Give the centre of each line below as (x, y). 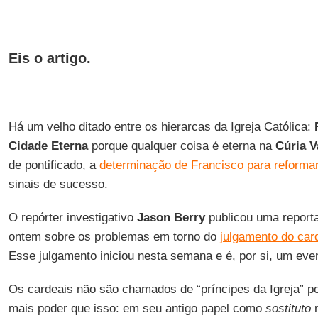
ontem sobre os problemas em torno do (114, 237)
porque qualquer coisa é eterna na (181, 146)
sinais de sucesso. (58, 184)
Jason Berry (171, 218)
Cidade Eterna (48, 146)
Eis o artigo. (49, 58)
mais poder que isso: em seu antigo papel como (137, 308)
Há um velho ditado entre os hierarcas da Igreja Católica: (161, 127)
